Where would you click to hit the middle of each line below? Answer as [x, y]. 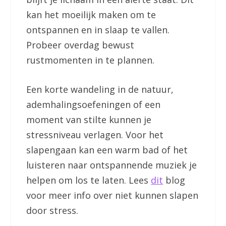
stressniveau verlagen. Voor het [95, 135]
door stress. [52, 211]
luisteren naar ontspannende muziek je [112, 165]
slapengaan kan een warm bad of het [107, 150]
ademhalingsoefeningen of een [94, 105]
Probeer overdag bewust [80, 45]
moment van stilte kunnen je [89, 120]
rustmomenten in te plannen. [92, 60]
